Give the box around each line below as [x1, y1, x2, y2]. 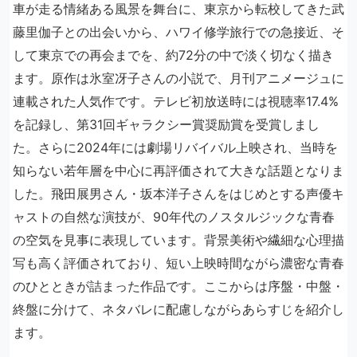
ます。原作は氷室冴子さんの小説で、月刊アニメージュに [13, 70, 344, 86]
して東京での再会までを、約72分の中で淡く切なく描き [13, 47, 334, 63]
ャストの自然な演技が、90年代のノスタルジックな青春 [13, 209, 335, 225]
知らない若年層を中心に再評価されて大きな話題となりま [13, 163, 344, 178]
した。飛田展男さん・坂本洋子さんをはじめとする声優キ [13, 186, 344, 202]
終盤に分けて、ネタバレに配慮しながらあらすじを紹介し [13, 301, 344, 317]
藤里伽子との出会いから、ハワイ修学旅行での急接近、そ [13, 24, 344, 40]
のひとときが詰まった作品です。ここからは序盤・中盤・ [13, 278, 344, 294]
